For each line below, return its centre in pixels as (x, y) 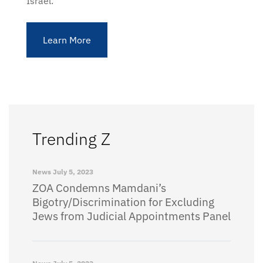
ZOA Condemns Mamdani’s (99, 188)
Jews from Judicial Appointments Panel (131, 216)
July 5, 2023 (72, 172)
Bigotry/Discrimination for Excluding (123, 202)
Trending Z (71, 139)
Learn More (67, 40)
